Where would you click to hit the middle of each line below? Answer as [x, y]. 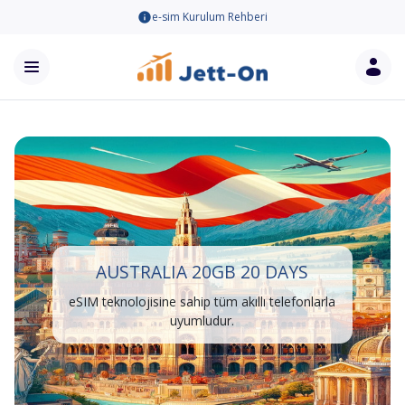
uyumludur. [202, 320]
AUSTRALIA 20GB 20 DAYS [202, 272]
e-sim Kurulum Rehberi [210, 17]
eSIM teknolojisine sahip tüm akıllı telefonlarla [202, 301]
